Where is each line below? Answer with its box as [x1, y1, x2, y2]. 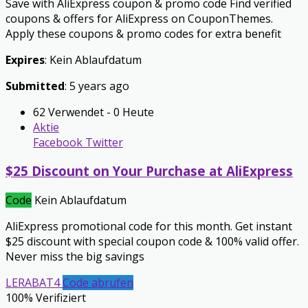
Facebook [33, 134, 82, 150]
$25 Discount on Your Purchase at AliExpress [5, 162, 293, 180]
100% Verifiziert [5, 290, 86, 306]
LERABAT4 [5, 275, 60, 291]
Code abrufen [63, 275, 133, 291]
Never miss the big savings [5, 249, 144, 265]
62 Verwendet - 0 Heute [33, 104, 154, 120]
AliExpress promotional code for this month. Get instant [5, 219, 292, 234]
